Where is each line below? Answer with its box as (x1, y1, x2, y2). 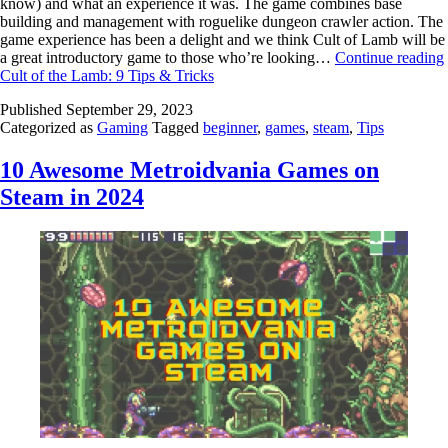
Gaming (97, 118, 148, 136)
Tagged (152, 118, 203, 136)
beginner (203, 118, 257, 136)
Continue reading (335, 48, 444, 66)
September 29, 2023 (66, 100, 193, 118)
